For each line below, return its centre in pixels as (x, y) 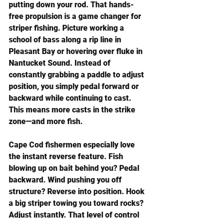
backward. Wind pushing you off (66, 180)
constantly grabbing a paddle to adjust (77, 75)
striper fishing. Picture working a (67, 28)
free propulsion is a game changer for (76, 16)
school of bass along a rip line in (66, 40)
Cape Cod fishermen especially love (73, 145)
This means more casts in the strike (73, 110)
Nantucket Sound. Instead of (61, 63)
